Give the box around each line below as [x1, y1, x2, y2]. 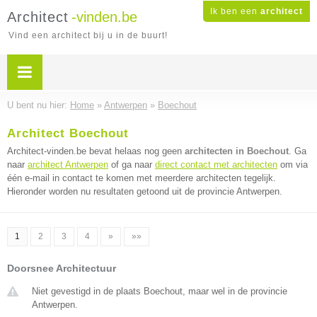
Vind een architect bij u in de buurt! [8, 30, 168, 40]
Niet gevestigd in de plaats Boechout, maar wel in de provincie [32, 286, 287, 296]
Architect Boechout [7, 127, 129, 140]
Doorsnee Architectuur [7, 263, 116, 274]
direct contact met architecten [155, 159, 277, 170]
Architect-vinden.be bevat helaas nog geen [7, 146, 185, 156]
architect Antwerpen [28, 159, 108, 170]
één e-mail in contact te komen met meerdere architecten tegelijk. [7, 173, 276, 183]
